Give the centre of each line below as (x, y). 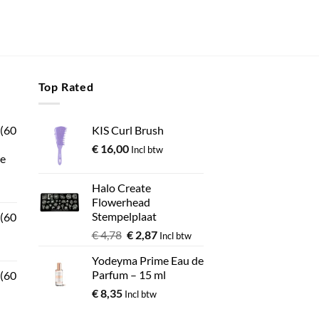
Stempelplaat (124, 216)
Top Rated (66, 86)
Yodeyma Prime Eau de (147, 261)
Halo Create (121, 188)
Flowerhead (121, 202)
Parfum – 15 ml (129, 275)
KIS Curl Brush (127, 130)
